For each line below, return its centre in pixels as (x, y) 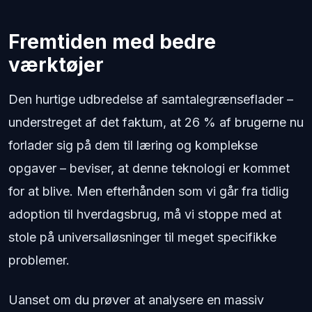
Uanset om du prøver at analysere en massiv (136, 300)
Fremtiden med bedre (112, 42)
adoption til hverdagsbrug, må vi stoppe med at (145, 214)
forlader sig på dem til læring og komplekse (133, 146)
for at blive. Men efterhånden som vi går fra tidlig (149, 192)
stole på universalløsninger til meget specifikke (142, 237)
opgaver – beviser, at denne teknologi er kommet (149, 169)
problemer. (39, 260)
